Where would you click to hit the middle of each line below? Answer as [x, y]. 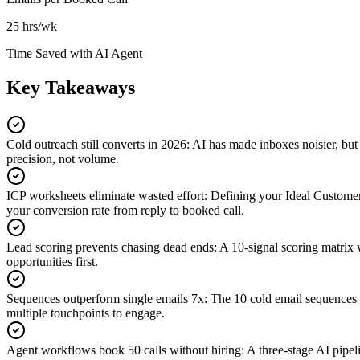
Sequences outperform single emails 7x [105, 298]
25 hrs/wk [32, 26]
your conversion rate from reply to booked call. [125, 210]
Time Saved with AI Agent [74, 53]
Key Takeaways [71, 87]
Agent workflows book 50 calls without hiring [124, 350]
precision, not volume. [63, 158]
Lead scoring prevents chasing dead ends [110, 247]
